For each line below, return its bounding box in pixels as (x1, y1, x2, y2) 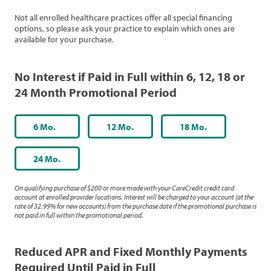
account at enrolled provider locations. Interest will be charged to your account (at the (15, 192, 253, 201)
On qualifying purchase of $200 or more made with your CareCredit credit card (15, 183, 234, 192)
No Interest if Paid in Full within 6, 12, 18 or (15, 68, 245, 84)
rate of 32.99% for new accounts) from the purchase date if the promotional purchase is (15, 201, 256, 211)
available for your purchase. (15, 34, 114, 45)
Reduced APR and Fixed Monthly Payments (15, 243, 247, 259)
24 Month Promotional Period (15, 84, 177, 100)
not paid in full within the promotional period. (15, 211, 143, 220)
